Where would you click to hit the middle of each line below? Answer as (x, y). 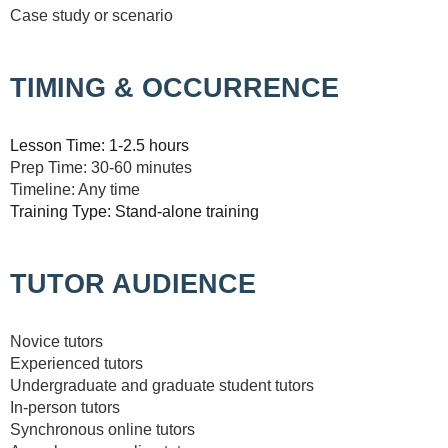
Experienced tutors (76, 363)
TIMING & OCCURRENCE (174, 87)
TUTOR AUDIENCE (137, 283)
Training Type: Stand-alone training (134, 211)
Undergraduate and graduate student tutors (162, 385)
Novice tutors (56, 341)
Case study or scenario (91, 15)
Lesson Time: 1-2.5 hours (99, 145)
